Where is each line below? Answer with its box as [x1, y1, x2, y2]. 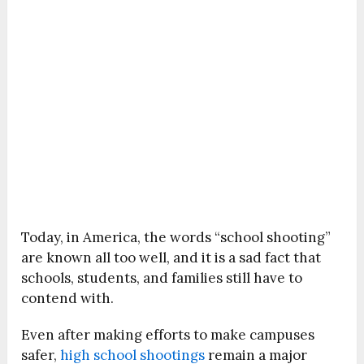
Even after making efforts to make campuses [21, 326, 315, 344]
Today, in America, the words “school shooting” [21, 228, 331, 247]
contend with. [21, 289, 115, 308]
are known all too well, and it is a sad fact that [21, 249, 322, 267]
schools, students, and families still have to [21, 269, 303, 288]
